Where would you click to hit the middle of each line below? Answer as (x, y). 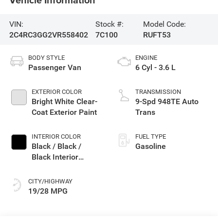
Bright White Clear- (64, 102)
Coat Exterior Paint (64, 112)
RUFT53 (157, 35)
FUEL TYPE (151, 137)
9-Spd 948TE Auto (167, 102)
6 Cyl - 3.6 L (155, 68)
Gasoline (151, 146)
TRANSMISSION (158, 92)
